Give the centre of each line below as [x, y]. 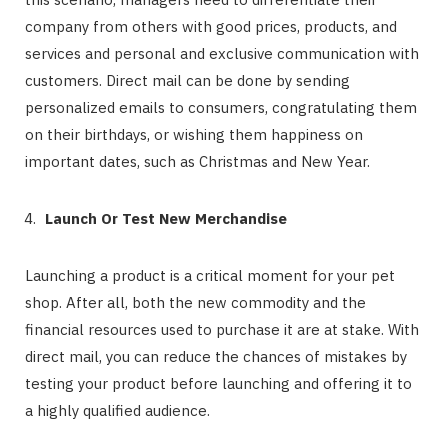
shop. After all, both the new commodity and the [195, 302]
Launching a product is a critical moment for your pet [210, 275]
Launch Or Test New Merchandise [166, 218]
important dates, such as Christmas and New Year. [197, 161]
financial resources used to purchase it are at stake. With [222, 329]
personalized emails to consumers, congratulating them [221, 107]
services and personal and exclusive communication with [222, 53]
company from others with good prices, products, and [211, 26]
